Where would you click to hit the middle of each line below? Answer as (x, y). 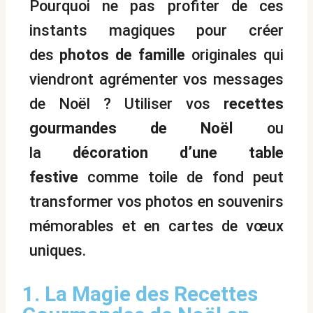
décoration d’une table (178, 153)
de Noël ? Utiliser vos (126, 104)
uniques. (58, 251)
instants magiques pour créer (156, 31)
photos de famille (122, 55)
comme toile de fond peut (181, 177)
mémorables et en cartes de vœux (156, 226)
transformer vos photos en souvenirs (156, 202)
